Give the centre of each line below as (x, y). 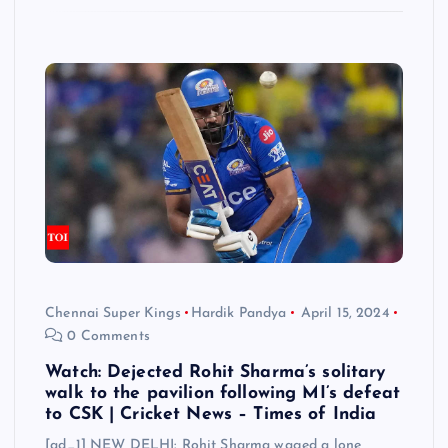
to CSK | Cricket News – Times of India (211, 414)
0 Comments (106, 336)
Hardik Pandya (238, 313)
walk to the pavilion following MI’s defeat (222, 393)
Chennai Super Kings (113, 313)
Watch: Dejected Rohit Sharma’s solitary (215, 372)
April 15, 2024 (345, 313)
